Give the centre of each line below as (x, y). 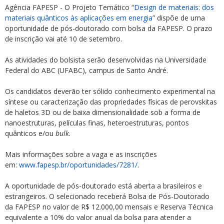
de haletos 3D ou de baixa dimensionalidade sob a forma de (103, 112)
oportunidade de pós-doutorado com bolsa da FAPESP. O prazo (109, 28)
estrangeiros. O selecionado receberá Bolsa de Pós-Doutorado (107, 196)
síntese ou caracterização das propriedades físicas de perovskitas (111, 102)
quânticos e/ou (30, 133)
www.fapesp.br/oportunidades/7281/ (78, 165)
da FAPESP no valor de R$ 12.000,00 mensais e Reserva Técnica (109, 207)
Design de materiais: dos (174, 7)
